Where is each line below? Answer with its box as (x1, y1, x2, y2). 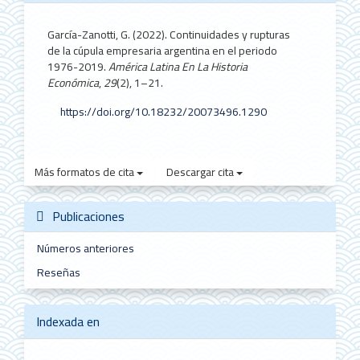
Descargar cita (166, 162, 236, 183)
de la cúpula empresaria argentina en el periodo (47, 40, 278, 62)
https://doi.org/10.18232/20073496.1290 (59, 100, 267, 122)
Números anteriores (37, 238, 134, 260)
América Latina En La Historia (108, 56, 248, 78)
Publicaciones (52, 204, 125, 229)
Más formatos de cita (35, 162, 137, 183)
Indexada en (36, 309, 100, 334)
